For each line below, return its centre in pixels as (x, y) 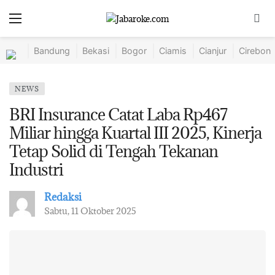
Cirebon (255, 51)
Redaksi (63, 197)
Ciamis (173, 51)
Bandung (52, 51)
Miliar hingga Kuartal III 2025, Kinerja (135, 133)
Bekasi (96, 51)
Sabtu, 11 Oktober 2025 (90, 211)
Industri (36, 169)
